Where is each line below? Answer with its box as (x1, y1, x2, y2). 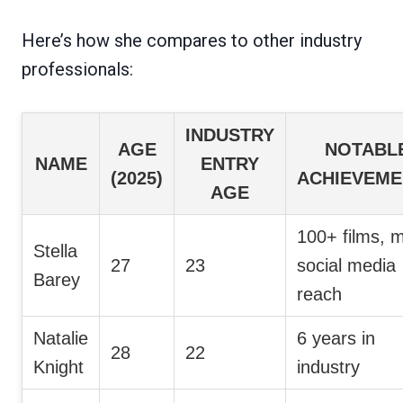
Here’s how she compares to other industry (22, 29, 362, 51)
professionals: (22, 58, 133, 80)
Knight (33, 356, 84, 377)
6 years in (297, 327, 375, 348)
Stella (33, 240, 77, 261)
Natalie (33, 327, 88, 348)
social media (297, 255, 396, 275)
